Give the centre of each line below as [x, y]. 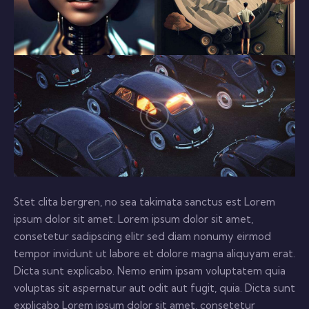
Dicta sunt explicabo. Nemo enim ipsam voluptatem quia [150, 271]
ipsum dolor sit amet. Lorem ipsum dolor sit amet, [133, 219]
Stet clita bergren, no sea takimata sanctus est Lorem [144, 202]
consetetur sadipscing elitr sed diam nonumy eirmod [142, 237]
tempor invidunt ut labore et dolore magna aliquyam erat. [154, 254]
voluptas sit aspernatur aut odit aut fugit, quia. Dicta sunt [154, 288]
